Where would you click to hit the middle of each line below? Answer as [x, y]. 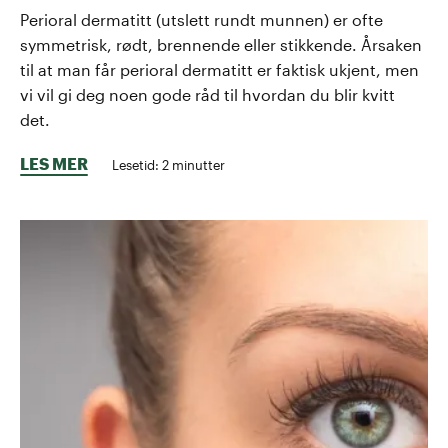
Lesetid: [137, 164]
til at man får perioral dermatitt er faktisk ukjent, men [219, 69]
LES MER [54, 163]
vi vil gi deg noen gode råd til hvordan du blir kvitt [207, 94]
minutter [197, 164]
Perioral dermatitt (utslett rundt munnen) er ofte [201, 19]
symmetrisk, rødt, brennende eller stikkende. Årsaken [221, 44]
